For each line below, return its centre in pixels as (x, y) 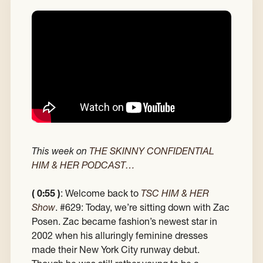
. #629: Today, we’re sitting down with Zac (142, 208)
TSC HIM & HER (175, 193)
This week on (60, 151)
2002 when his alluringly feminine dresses (120, 236)
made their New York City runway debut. (116, 250)
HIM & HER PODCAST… (83, 165)
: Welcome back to (101, 193)
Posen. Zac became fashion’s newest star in (124, 222)
